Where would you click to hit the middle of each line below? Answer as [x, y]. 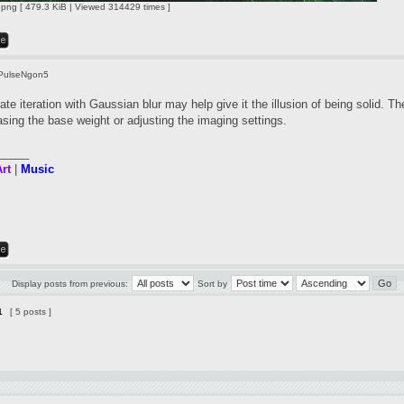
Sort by [212, 284]
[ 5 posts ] [31, 312]
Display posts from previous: [70, 284]
